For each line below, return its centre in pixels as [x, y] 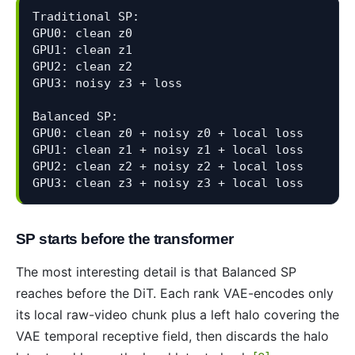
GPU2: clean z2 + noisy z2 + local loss [168, 166]
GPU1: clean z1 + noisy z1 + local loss [168, 149]
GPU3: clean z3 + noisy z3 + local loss [168, 182]
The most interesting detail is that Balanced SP [156, 271]
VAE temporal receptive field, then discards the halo [172, 336]
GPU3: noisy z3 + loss [107, 82]
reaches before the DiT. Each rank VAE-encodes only [175, 293]
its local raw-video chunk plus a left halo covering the [177, 314]
